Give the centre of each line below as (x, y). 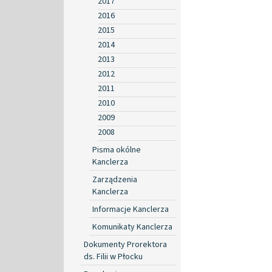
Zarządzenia (115, 179)
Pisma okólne (117, 150)
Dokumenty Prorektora (125, 244)
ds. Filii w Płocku (113, 257)
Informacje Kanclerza (131, 209)
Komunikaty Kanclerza (132, 227)
